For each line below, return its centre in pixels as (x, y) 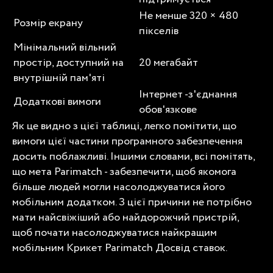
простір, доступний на (69, 62)
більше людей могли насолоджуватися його (119, 187)
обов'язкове (168, 109)
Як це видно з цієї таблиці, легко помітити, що (124, 126)
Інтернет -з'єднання (188, 94)
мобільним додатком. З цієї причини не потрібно (132, 202)
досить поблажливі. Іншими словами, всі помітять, (133, 156)
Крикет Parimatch (111, 248)
